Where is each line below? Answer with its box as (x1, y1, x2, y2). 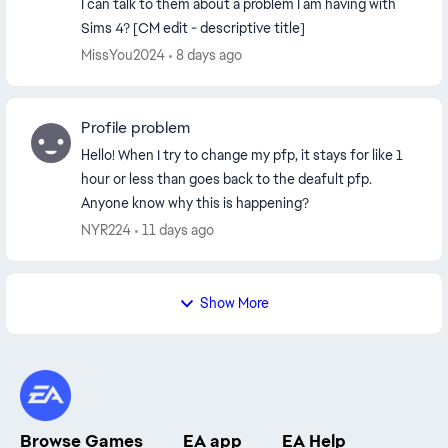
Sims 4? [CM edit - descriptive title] (81, 19, 305, 37)
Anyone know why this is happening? (81, 194, 309, 212)
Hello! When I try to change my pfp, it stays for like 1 (81, 146, 403, 164)
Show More (200, 294, 269, 312)
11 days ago (142, 221, 214, 239)
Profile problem (81, 117, 190, 138)
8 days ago (176, 46, 242, 64)
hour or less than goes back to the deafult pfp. (81, 170, 372, 188)
